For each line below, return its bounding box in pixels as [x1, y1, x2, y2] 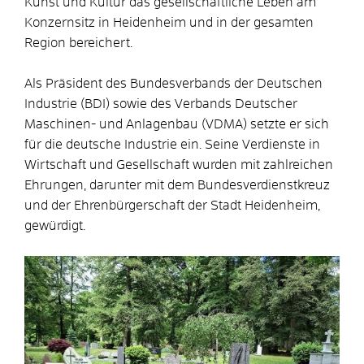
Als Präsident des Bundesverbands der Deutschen [24, 76, 323, 90]
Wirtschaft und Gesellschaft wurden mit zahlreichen [24, 158, 333, 171]
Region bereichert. [24, 36, 132, 50]
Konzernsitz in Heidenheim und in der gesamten [24, 15, 314, 29]
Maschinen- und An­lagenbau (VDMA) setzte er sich [24, 117, 329, 131]
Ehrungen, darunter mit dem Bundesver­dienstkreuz [24, 178, 330, 192]
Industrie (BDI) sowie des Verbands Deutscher [24, 97, 297, 110]
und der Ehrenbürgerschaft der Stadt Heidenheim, [24, 198, 320, 212]
